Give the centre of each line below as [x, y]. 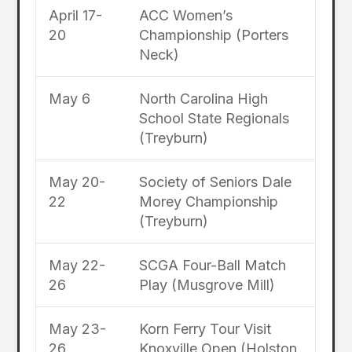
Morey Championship [208, 201]
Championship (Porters [213, 35]
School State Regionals [214, 118]
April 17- [75, 15]
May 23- [77, 328]
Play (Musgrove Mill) [207, 284]
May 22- [77, 265]
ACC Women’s [185, 15]
